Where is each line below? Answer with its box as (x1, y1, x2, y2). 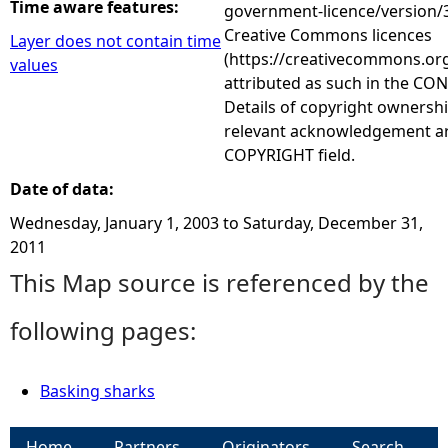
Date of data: (10, 178, 118, 200)
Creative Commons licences (224, 24, 432, 46)
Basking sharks (40, 380, 155, 402)
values (10, 54, 58, 76)
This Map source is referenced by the (10, 266, 429, 299)
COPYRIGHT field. (224, 144, 355, 166)
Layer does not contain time (10, 30, 221, 52)
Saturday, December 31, (243, 212, 423, 234)
